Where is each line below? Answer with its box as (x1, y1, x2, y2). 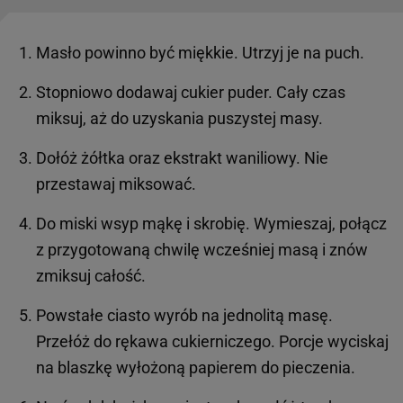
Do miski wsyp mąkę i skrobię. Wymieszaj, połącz (36, 214, 387, 234)
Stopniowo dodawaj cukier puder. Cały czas (36, 83, 345, 103)
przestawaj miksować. (36, 175, 196, 194)
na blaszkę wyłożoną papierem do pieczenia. (36, 358, 355, 378)
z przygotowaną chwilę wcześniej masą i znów (36, 240, 368, 260)
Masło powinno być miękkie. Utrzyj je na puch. (36, 43, 364, 63)
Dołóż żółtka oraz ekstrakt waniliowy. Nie (36, 148, 328, 168)
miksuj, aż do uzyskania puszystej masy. (36, 109, 323, 129)
